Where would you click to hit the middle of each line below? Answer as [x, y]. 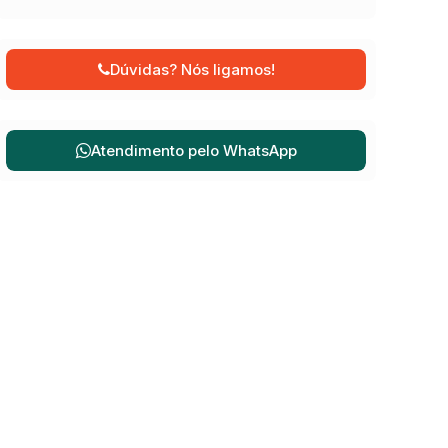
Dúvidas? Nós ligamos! [192, 69]
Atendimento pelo [156, 150]
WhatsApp [259, 150]
